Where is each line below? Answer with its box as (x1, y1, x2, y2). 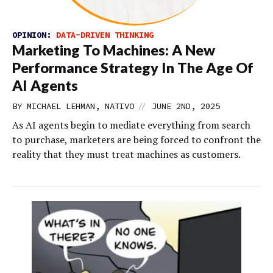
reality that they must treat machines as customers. (12, 147, 241, 161)
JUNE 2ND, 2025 (152, 100, 220, 112)
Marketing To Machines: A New (12, 41, 215, 58)
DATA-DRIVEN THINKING (56, 29, 154, 40)
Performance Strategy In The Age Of (12, 58, 253, 76)
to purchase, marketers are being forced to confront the (12, 132, 261, 146)
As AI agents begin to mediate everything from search (12, 118, 250, 132)
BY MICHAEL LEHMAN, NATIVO (12, 100, 134, 112)
